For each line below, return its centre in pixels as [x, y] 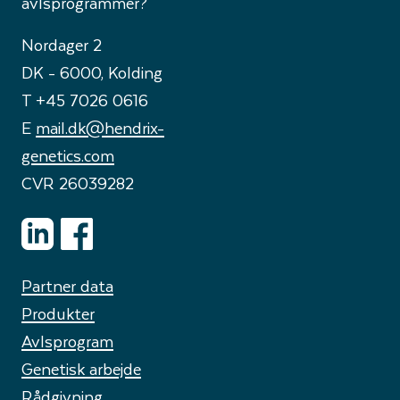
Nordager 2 [62, 45]
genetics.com [68, 155]
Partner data [67, 286]
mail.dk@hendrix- [100, 128]
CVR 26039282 [78, 183]
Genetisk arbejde [81, 369]
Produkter [58, 313]
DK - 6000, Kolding [92, 72]
